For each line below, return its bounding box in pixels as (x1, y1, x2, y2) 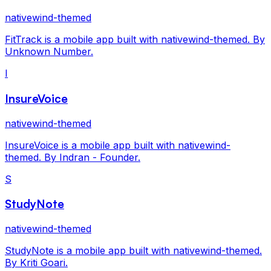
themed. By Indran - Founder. (5, 151, 140, 163)
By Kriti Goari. (5, 256, 68, 269)
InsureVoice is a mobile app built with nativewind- (5, 139, 230, 151)
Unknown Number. (5, 45, 93, 58)
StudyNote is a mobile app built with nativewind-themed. (5, 244, 262, 257)
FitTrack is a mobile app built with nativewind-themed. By (5, 33, 265, 46)
